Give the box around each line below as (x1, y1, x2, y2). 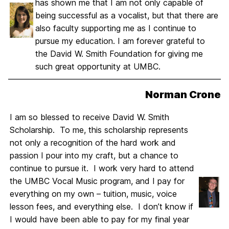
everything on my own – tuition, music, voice (10, 189, 177, 199)
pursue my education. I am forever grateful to (35, 36, 205, 46)
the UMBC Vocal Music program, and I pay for (10, 176, 185, 186)
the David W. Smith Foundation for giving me (35, 49, 203, 59)
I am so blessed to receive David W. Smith (10, 112, 169, 122)
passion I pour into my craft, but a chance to (10, 150, 178, 161)
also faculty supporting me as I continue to (35, 23, 196, 33)
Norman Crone (145, 88, 221, 101)
